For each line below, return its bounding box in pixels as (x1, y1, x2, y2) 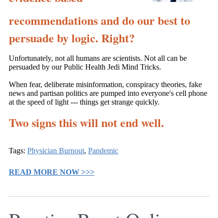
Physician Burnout (27, 146, 84, 155)
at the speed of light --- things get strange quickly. (9, 98, 162, 107)
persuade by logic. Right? (9, 29, 135, 47)
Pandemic (88, 146, 118, 155)
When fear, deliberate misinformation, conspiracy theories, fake (9, 80, 202, 89)
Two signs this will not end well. (9, 114, 164, 131)
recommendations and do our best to (9, 12, 190, 29)
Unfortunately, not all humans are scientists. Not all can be (9, 54, 187, 63)
